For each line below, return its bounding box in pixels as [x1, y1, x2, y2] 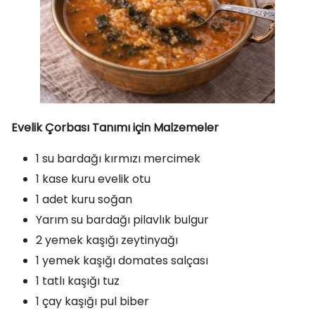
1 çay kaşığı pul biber [36, 293, 149, 309]
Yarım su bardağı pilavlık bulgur [36, 212, 209, 228]
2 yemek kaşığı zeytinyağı [36, 232, 178, 248]
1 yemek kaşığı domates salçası [36, 252, 208, 269]
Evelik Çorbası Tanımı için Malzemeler [11, 120, 219, 136]
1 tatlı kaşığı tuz [36, 273, 120, 289]
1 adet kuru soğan [36, 191, 132, 207]
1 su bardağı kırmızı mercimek [36, 150, 200, 167]
